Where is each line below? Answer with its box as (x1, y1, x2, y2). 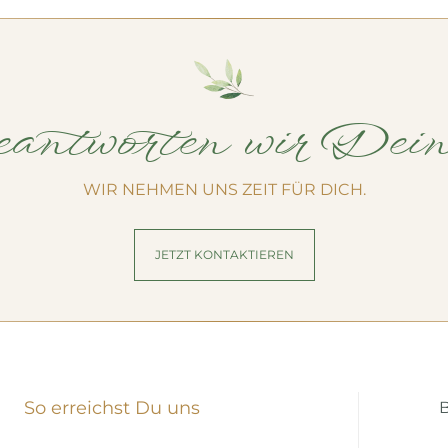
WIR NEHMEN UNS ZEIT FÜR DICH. (82, 179, 366, 199)
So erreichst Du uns (24, 396, 200, 419)
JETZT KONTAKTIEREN (154, 246, 294, 262)
